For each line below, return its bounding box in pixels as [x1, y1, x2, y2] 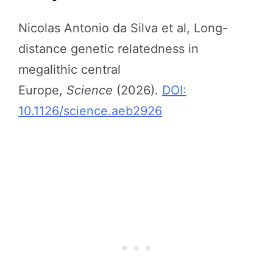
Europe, [18, 82, 66, 97]
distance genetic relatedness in [18, 41, 199, 56]
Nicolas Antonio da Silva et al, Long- [18, 20, 228, 35]
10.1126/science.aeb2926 [18, 103, 162, 118]
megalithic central [18, 62, 121, 77]
